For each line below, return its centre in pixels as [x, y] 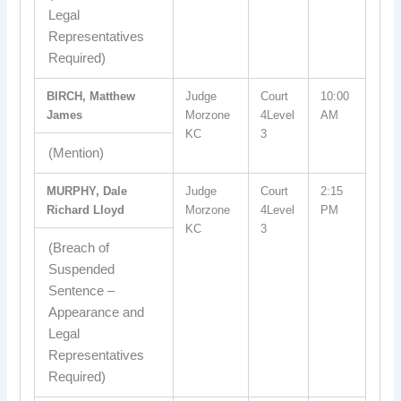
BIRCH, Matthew [91, 96]
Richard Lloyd [86, 210]
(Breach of [78, 248]
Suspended [81, 269]
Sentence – [81, 291]
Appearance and [96, 312]
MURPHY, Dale [87, 191]
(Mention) [76, 153]
